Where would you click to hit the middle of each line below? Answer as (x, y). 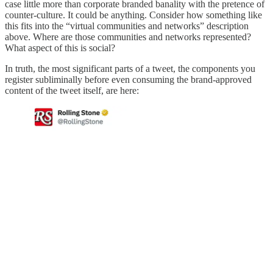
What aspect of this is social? (60, 48)
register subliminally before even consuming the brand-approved (128, 79)
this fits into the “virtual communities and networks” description (127, 26)
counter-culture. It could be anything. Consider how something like (133, 15)
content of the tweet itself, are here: (72, 90)
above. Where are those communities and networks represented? (128, 37)
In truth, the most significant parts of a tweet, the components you (130, 68)
